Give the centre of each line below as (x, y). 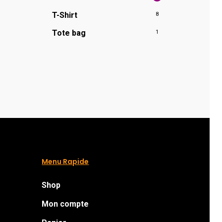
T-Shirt (64, 15)
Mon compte (65, 204)
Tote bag (69, 33)
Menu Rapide (65, 162)
